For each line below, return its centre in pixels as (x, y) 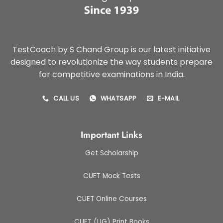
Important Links (111, 135)
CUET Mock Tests (111, 176)
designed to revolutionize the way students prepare (111, 62)
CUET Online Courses (111, 199)
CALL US (66, 99)
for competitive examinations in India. (111, 74)
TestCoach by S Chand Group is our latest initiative (111, 49)
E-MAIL (169, 99)
